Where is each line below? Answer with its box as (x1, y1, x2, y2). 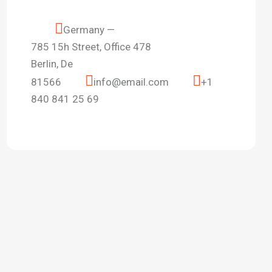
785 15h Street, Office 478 (31, 41, 151, 53)
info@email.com (93, 76, 169, 89)
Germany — (63, 24, 115, 36)
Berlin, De (31, 58, 73, 70)
